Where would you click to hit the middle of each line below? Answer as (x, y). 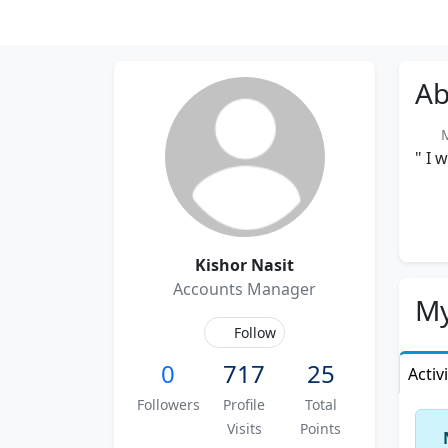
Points (321, 428)
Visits (244, 428)
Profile (244, 404)
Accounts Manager (244, 289)
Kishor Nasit (244, 265)
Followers (168, 404)
